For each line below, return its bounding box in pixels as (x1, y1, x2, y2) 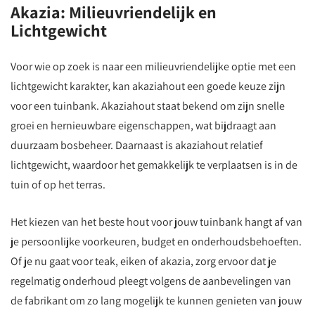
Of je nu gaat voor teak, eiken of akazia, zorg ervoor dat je (11, 254, 276, 269)
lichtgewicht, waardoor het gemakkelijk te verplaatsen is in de (11, 157, 297, 172)
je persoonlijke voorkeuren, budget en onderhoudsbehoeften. (11, 234, 302, 249)
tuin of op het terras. (11, 177, 105, 192)
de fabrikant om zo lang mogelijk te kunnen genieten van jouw (11, 293, 302, 308)
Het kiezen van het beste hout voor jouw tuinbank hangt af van (11, 214, 302, 229)
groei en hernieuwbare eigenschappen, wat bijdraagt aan (11, 118, 276, 133)
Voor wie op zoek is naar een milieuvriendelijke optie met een (11, 59, 296, 74)
